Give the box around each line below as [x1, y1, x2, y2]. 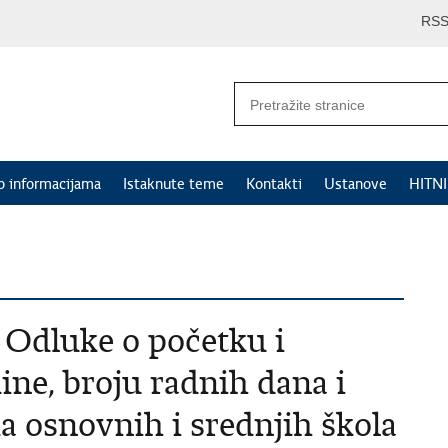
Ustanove [324, 175, 387, 193]
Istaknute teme [123, 175, 224, 193]
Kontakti [246, 175, 302, 193]
